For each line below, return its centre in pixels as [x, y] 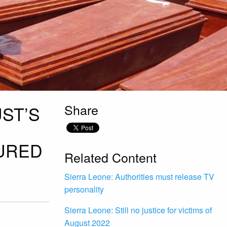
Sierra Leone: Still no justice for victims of [138, 210]
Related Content [110, 157]
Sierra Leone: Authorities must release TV [139, 177]
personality [84, 190]
